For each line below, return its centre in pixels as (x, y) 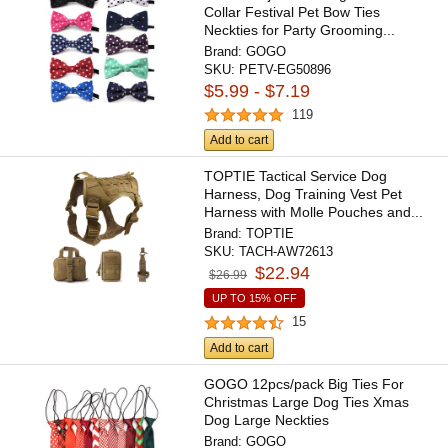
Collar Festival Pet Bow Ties (292, 11)
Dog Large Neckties (267, 419)
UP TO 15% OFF (255, 298)
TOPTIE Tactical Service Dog (296, 176)
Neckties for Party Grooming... (300, 29)
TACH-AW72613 (286, 252)
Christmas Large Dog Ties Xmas (307, 401)
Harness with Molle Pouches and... (314, 212)
